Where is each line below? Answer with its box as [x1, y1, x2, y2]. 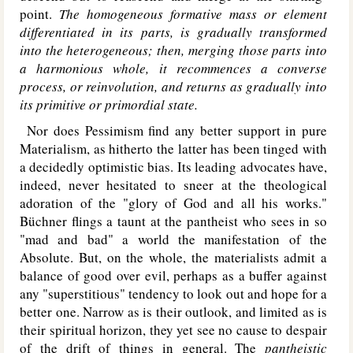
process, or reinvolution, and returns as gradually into [20, 77, 327, 95]
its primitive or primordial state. [20, 95, 198, 113]
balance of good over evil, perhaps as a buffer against [20, 266, 327, 284]
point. [20, 5, 59, 23]
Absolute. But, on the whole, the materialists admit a [20, 248, 327, 266]
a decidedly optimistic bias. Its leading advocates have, [20, 158, 327, 176]
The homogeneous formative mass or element [59, 5, 327, 23]
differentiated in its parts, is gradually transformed [20, 23, 327, 41]
